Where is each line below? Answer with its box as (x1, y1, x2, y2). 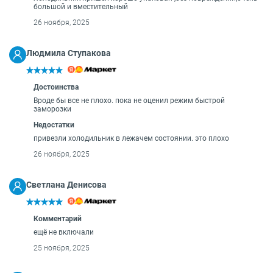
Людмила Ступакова (26, 48, 111, 58)
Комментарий (34, 214, 82, 223)
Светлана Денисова (26, 180, 107, 190)
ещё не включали (34, 228, 94, 236)
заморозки (34, 105, 71, 113)
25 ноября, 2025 (34, 244, 90, 252)
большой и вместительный (34, 2, 128, 11)
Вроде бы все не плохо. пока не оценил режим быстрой (34, 96, 225, 105)
